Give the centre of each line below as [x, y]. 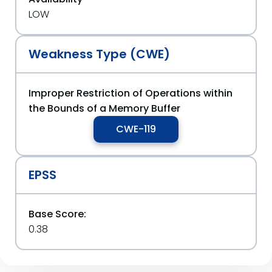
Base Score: [57, 214]
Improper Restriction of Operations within [131, 93]
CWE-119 [136, 129]
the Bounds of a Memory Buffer [104, 108]
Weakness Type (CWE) [99, 54]
